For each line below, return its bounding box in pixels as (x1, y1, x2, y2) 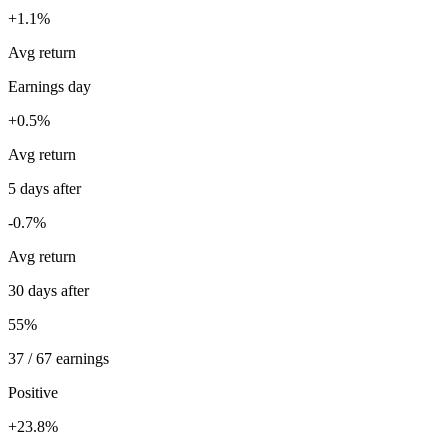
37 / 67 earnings (8, 350, 109, 368)
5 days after (8, 180, 81, 198)
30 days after (8, 282, 89, 300)
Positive (8, 384, 58, 402)
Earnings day (8, 78, 91, 96)
